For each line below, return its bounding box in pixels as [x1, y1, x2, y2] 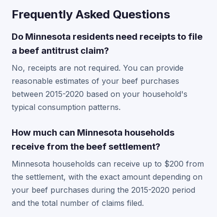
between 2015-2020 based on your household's [12, 89, 187, 99]
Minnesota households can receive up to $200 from [12, 159, 204, 169]
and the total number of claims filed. [12, 198, 144, 208]
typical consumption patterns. [12, 102, 121, 112]
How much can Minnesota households [12, 127, 174, 138]
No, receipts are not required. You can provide [12, 63, 184, 73]
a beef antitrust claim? [12, 45, 109, 56]
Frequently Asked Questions [12, 7, 170, 21]
